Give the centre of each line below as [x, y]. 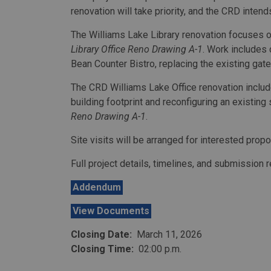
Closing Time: [105, 249]
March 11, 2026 [169, 234]
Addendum [97, 187]
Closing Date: [104, 234]
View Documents [111, 211]
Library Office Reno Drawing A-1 [137, 49]
